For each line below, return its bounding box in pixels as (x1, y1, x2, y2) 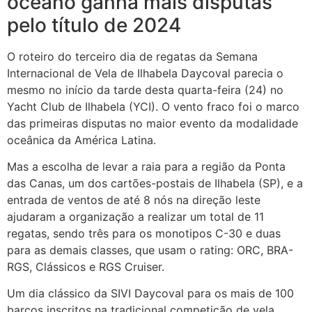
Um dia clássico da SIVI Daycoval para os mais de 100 (7, 286, 294, 301)
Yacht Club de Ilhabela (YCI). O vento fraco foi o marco (7, 99, 299, 114)
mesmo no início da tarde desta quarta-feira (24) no (7, 82, 283, 97)
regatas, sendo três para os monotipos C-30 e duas (7, 226, 281, 240)
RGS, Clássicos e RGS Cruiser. (7, 259, 164, 274)
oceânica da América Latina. (7, 132, 156, 147)
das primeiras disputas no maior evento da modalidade (7, 116, 298, 130)
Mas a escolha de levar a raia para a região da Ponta (7, 159, 286, 173)
